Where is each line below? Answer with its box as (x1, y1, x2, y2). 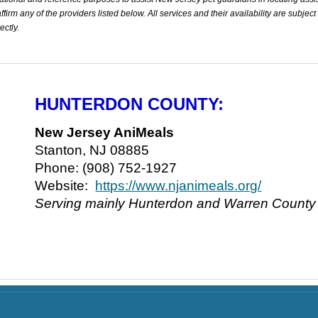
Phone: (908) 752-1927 (35, 160, 177, 175)
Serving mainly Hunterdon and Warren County (35, 195, 317, 211)
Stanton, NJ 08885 (35, 142, 150, 158)
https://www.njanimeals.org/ (95, 177, 262, 193)
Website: (35, 177, 92, 193)
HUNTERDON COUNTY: (35, 94, 224, 114)
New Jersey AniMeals (35, 124, 175, 140)
